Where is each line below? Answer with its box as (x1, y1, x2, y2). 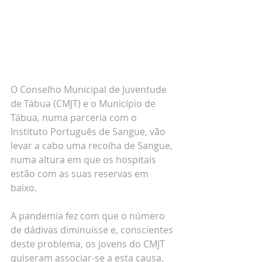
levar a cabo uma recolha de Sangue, (11, 139, 175, 152)
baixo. (11, 181, 39, 194)
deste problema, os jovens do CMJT (11, 237, 167, 250)
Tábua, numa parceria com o (11, 111, 139, 124)
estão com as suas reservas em (11, 167, 151, 180)
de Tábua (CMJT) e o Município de (11, 96, 158, 110)
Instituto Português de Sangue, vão (11, 125, 168, 138)
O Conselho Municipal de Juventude (11, 82, 169, 96)
